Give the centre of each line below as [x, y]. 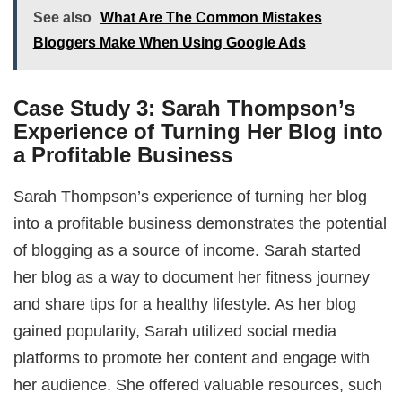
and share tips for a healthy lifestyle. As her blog [185, 303]
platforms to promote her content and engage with [192, 357]
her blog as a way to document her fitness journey [192, 276]
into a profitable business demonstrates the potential [201, 223]
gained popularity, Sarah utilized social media [175, 330]
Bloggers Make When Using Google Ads [169, 42]
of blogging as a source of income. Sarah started [188, 249]
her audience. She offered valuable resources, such [198, 384]
